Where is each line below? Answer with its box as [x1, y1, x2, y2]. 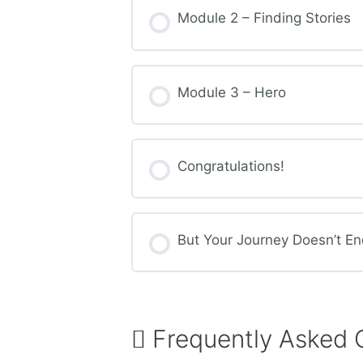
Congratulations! [177, 157, 284, 174]
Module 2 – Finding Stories [177, 10, 351, 27]
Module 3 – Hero [177, 83, 286, 100]
